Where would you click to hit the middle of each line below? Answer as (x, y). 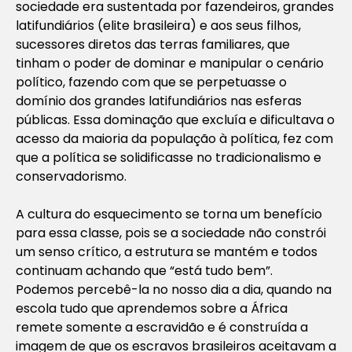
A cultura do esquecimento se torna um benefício (169, 214)
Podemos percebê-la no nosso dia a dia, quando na (174, 289)
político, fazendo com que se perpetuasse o (151, 82)
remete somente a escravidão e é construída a (162, 327)
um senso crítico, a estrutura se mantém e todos (167, 251)
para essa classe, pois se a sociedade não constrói (171, 233)
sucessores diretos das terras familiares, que (153, 44)
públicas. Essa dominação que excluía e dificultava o (175, 119)
